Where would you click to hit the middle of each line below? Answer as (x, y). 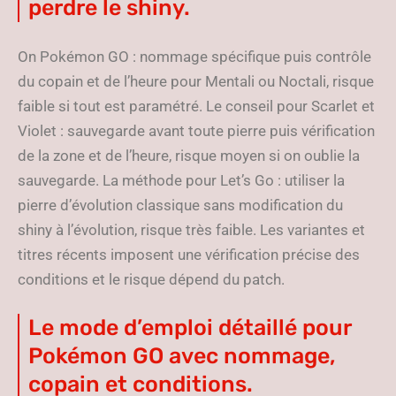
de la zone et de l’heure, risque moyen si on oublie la (189, 156)
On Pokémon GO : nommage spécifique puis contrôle (194, 57)
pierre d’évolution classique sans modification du (180, 205)
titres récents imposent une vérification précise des (189, 255)
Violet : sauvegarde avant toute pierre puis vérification (196, 131)
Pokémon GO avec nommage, (182, 356)
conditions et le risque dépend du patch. (151, 279)
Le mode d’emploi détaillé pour (190, 327)
